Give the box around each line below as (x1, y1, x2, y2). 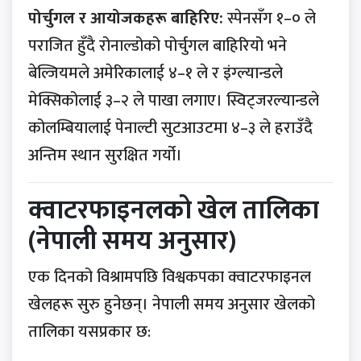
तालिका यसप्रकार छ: (28, 318, 151, 346)
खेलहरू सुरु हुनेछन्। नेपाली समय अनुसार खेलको (28, 291, 315, 319)
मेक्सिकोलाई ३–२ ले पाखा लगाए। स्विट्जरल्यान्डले (28, 87, 319, 115)
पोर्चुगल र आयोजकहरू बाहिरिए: (28, 5, 223, 33)
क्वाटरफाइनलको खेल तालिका (28, 189, 319, 233)
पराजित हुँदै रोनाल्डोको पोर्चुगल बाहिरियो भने (28, 32, 287, 60)
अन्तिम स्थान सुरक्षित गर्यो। (28, 142, 182, 170)
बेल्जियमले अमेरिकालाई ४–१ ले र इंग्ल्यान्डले (28, 60, 283, 88)
